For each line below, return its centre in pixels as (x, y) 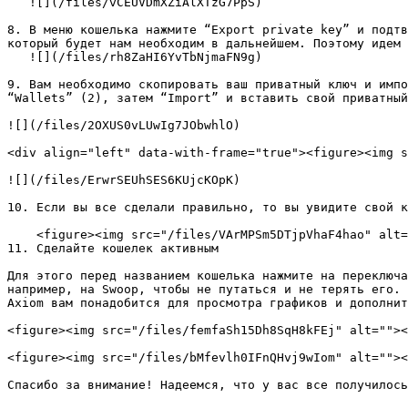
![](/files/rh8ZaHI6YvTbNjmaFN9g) (18, 57)
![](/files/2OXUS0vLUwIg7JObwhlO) (124, 125)
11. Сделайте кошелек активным (113, 248)
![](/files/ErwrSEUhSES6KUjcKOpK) (124, 180)
